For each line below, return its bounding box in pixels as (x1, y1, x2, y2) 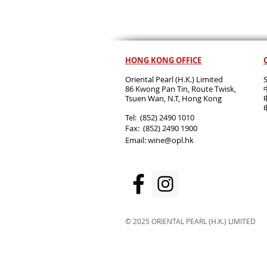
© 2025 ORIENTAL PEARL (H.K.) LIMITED (125, 216, 256, 226)
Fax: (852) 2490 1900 (125, 122, 197, 133)
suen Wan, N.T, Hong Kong (129, 92, 225, 104)
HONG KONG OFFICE (125, 54, 201, 66)
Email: (125, 134, 148, 145)
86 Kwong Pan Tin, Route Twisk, (125, 83, 236, 94)
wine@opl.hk (148, 134, 194, 145)
